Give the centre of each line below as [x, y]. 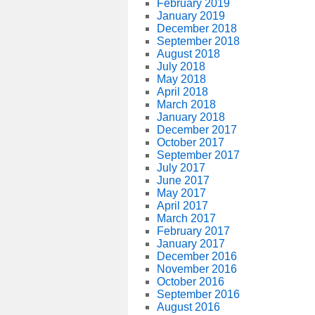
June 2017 [183, 180]
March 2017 [186, 218]
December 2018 [197, 28]
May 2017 [181, 193]
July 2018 [181, 66]
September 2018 [198, 41]
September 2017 [198, 155]
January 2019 [191, 16]
